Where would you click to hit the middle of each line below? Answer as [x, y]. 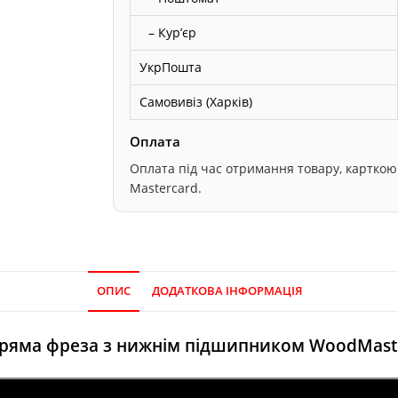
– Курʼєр [173, 32]
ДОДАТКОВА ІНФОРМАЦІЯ [227, 291]
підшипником [244, 345]
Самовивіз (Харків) [196, 101]
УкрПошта [171, 67]
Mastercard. [166, 187]
